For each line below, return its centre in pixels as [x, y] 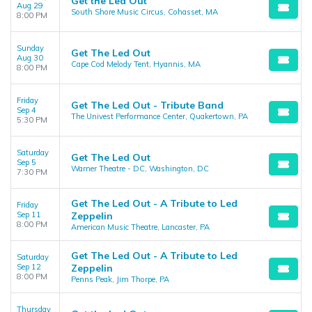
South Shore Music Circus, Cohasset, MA [145, 12]
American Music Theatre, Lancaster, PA [140, 227]
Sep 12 [29, 267]
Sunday [30, 48]
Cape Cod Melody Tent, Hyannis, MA [136, 64]
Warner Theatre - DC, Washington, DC [140, 169]
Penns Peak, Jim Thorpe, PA [120, 279]
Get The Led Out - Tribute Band [147, 105]
